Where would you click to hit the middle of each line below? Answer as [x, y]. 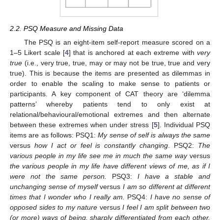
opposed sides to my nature [54, 207]
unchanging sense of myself [54, 187]
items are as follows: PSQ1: [54, 135]
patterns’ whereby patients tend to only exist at [110, 104]
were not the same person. [58, 177]
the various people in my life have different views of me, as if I [110, 166]
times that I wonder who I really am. [68, 197]
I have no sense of [180, 197]
